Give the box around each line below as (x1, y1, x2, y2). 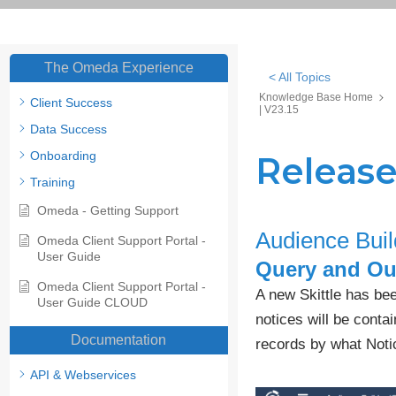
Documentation (71, 332, 167, 348)
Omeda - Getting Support (37, 203, 179, 218)
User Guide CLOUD (37, 295, 148, 310)
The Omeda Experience (43, 60, 194, 76)
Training (30, 175, 75, 190)
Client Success (30, 95, 112, 110)
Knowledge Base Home (258, 91, 373, 104)
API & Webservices (30, 368, 136, 383)
